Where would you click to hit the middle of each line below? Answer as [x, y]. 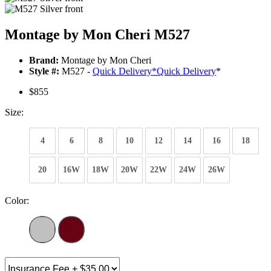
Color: [17, 201]
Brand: [44, 60]
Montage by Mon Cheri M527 [97, 35]
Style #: [44, 71]
